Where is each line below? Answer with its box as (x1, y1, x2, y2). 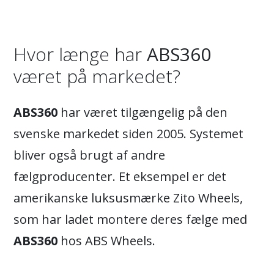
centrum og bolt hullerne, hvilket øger (27, 6, 248, 23)
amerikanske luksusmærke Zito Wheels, (13, 190, 243, 207)
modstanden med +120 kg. (27, 28, 180, 45)
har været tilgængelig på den (57, 104, 228, 121)
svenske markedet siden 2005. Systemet (13, 125, 243, 143)
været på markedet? (13, 64, 180, 89)
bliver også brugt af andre (13, 147, 165, 164)
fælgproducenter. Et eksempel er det (13, 168, 226, 185)
